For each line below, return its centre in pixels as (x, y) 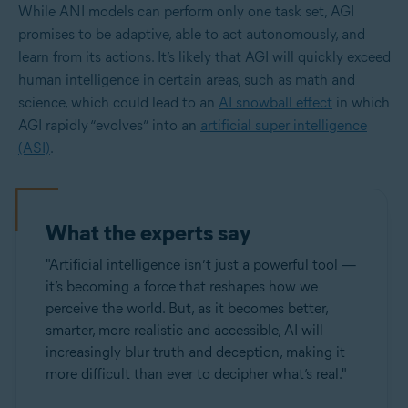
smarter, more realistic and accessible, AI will (184, 331)
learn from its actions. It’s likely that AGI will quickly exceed (204, 57)
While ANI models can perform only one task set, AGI (186, 12)
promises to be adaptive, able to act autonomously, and (192, 35)
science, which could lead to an (118, 103)
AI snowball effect (275, 103)
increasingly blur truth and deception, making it (195, 352)
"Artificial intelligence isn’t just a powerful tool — (201, 265)
